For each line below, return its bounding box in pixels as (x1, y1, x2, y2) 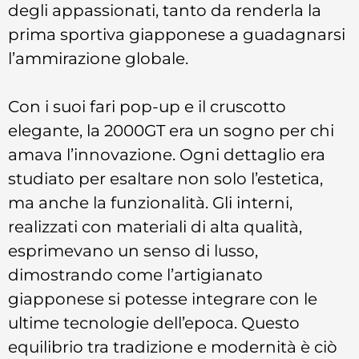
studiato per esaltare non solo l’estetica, (8, 168, 323, 189)
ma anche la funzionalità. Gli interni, (8, 192, 292, 213)
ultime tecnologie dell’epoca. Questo (8, 313, 300, 333)
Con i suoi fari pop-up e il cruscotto (8, 96, 286, 117)
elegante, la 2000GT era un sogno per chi (8, 120, 334, 141)
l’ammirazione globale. (8, 47, 188, 68)
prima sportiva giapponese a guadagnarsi (8, 23, 345, 44)
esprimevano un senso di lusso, (8, 240, 258, 261)
